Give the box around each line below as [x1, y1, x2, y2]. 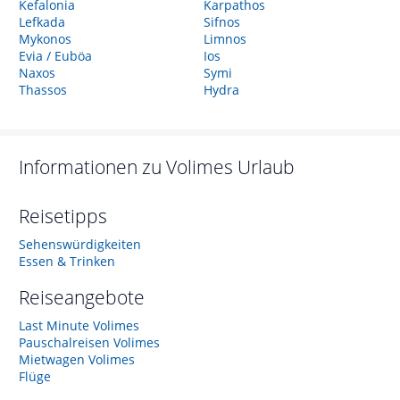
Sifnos [203, 13, 240, 30]
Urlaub [237, 154, 295, 179]
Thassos [19, 81, 67, 98]
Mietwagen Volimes [19, 351, 135, 368]
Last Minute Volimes [19, 317, 139, 334]
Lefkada [19, 13, 65, 30]
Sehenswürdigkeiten [19, 236, 141, 253]
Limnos [203, 30, 246, 47]
